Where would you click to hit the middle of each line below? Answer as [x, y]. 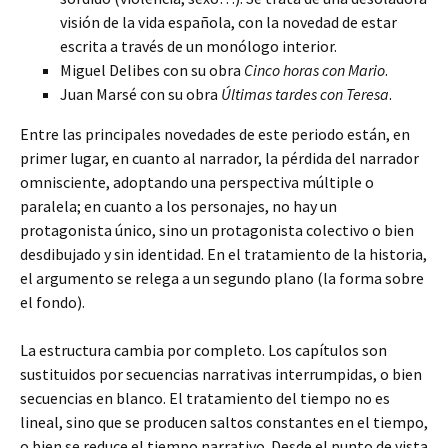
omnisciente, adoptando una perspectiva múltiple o [197, 182]
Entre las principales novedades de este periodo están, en [215, 134]
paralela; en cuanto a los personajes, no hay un [178, 206]
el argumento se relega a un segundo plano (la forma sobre [222, 278]
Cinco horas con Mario [314, 70]
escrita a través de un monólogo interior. [198, 46]
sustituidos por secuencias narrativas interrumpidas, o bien [221, 374]
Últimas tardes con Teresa [305, 94]
